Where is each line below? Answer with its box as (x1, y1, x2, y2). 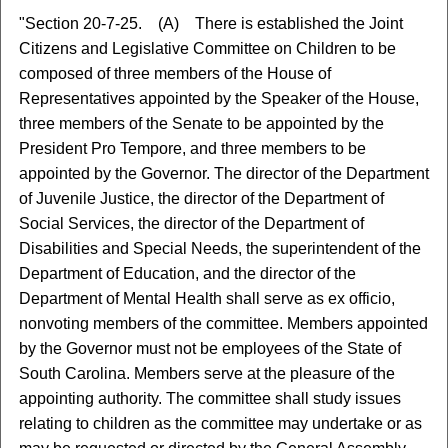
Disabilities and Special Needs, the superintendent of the (18, 240, 421, 257)
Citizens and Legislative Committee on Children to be (18, 40, 396, 57)
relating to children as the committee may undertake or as (18, 415, 422, 432)
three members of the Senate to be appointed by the (18, 115, 384, 132)
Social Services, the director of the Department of (18, 215, 364, 232)
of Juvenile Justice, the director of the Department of (18, 190, 384, 207)
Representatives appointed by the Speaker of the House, (18, 90, 419, 107)
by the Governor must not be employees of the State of (18, 340, 401, 357)
